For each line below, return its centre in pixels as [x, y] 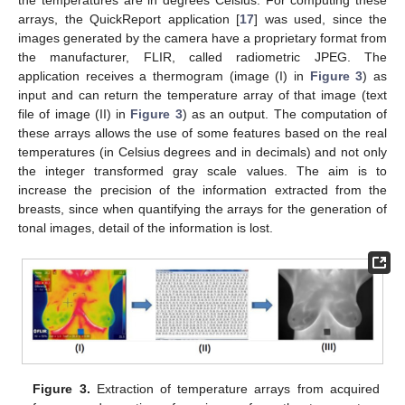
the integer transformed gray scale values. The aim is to [202, 171]
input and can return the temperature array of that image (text [202, 95]
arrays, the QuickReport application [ [129, 19]
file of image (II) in [75, 114]
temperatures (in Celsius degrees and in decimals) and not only [202, 152]
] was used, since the [320, 19]
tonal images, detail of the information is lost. [146, 228]
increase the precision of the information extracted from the [202, 190]
